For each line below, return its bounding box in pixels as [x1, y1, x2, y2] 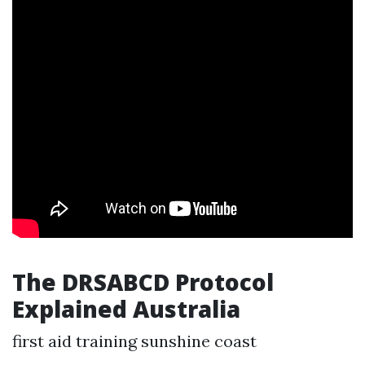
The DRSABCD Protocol [12, 266, 274, 297]
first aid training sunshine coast [12, 331, 257, 351]
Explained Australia [12, 293, 240, 324]
